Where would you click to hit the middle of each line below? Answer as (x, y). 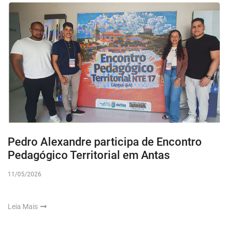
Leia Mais (24, 207)
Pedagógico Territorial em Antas (89, 155)
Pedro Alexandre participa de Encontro (105, 142)
